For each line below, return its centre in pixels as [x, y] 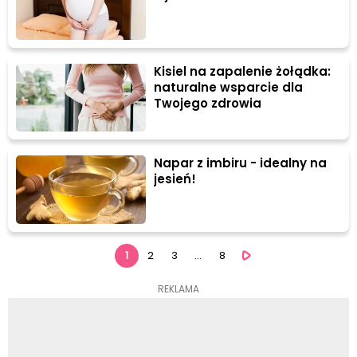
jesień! [175, 179]
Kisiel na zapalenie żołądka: [243, 71]
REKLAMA [178, 288]
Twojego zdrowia [208, 103]
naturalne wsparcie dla [229, 87]
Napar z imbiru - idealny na [241, 163]
